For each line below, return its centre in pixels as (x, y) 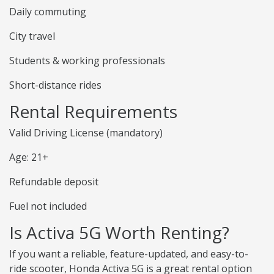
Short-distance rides (55, 85)
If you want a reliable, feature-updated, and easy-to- (129, 254)
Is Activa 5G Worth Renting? (119, 233)
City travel (32, 36)
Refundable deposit (54, 182)
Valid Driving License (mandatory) (86, 133)
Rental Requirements (93, 112)
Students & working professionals (87, 61)
